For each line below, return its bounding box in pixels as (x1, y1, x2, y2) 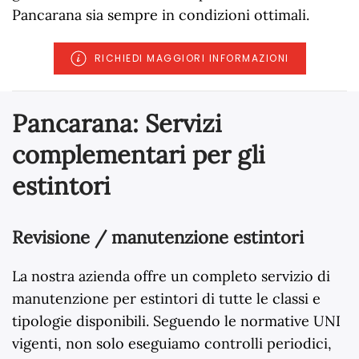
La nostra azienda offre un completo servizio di (12, 267, 330, 286)
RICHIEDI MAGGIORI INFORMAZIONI (94, 51, 289, 66)
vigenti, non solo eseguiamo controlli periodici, (12, 334, 332, 353)
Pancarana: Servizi (12, 107, 222, 139)
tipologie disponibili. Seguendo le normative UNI (12, 312, 341, 331)
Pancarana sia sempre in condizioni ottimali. (12, 6, 309, 25)
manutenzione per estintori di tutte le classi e (12, 289, 321, 309)
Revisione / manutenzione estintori (12, 226, 304, 249)
